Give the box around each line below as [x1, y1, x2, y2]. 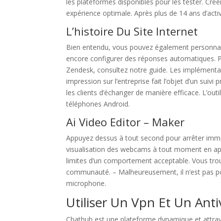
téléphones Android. [66, 99, 130, 109]
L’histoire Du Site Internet [66, 24, 198, 38]
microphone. [66, 179, 107, 188]
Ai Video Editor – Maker [66, 114, 185, 129]
